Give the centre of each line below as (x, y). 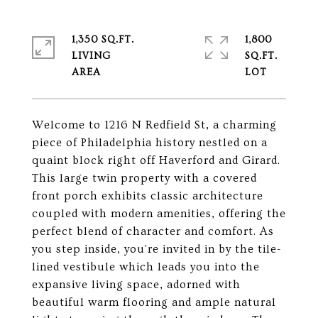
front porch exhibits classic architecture (148, 196)
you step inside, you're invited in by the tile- (157, 249)
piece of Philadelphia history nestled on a (150, 143)
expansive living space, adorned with (136, 285)
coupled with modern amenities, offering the (159, 214)
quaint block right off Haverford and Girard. (156, 160)
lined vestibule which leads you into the (146, 267)
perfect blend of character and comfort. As (153, 231)
